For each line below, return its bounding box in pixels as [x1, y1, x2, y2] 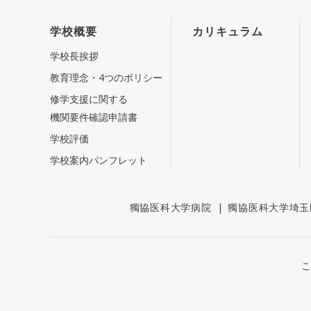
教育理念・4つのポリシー [50, 70, 162, 84]
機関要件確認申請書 [50, 110, 137, 124]
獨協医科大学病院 [129, 200, 212, 214]
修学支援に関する [50, 92, 128, 106]
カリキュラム [192, 23, 263, 39]
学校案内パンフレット [50, 153, 147, 167]
